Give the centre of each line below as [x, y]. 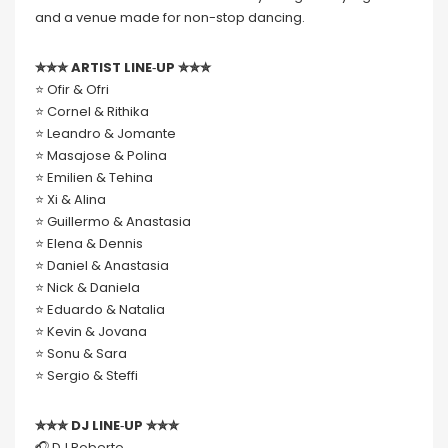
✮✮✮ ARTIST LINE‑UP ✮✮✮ [123, 68]
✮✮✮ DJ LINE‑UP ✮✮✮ [107, 426]
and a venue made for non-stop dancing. [170, 18]
